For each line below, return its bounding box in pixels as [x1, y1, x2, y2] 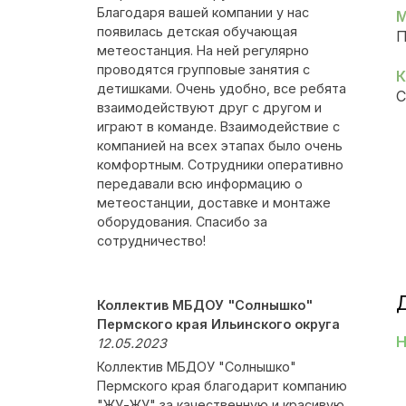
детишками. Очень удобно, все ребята [97, 81, 346, 96]
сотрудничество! [97, 233, 206, 248]
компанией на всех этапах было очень [97, 138, 343, 153]
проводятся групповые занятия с [97, 62, 310, 77]
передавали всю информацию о [97, 176, 303, 191]
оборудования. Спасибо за [97, 214, 267, 229]
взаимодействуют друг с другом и [97, 100, 322, 115]
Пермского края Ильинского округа [97, 316, 340, 332]
